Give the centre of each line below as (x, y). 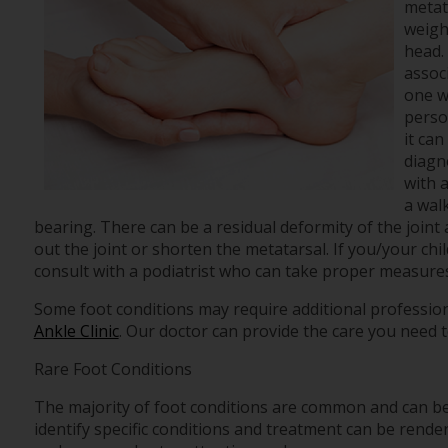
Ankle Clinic (76, 331)
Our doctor (166, 331)
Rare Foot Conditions (112, 369)
